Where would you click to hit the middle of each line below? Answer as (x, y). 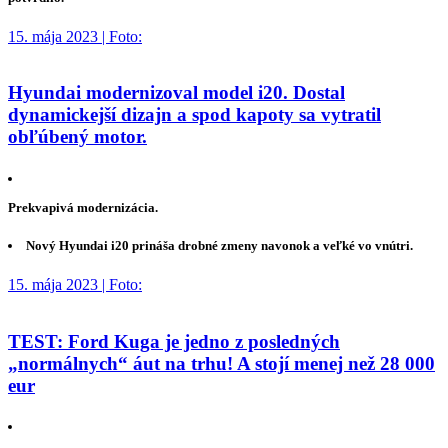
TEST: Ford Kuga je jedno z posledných (174, 341)
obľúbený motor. (77, 137)
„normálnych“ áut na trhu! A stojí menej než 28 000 (221, 363)
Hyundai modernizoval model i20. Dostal (176, 93)
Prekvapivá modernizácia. (83, 207)
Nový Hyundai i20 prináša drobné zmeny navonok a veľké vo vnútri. (220, 246)
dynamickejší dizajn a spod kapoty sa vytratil (194, 115)
